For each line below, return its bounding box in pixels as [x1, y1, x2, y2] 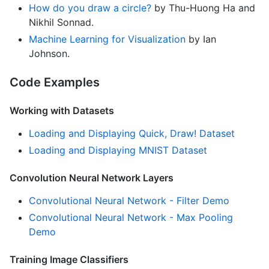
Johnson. [29, 47, 70, 59]
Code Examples [10, 74, 100, 89]
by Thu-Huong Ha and [151, 1, 255, 14]
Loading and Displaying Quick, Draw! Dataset [29, 127, 235, 139]
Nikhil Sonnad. [29, 16, 94, 28]
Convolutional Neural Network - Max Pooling [29, 211, 233, 223]
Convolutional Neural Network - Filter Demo [29, 194, 229, 207]
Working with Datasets [10, 104, 114, 116]
